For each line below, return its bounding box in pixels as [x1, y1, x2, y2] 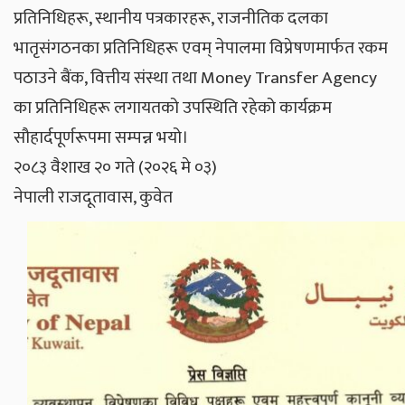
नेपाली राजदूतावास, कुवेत [14, 182, 173, 212]
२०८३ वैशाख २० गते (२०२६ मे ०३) [14, 152, 217, 182]
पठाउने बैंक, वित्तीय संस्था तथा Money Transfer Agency [14, 62, 377, 92]
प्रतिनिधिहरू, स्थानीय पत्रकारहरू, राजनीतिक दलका [14, 3, 328, 33]
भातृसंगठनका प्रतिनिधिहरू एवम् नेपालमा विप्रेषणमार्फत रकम [14, 33, 388, 62]
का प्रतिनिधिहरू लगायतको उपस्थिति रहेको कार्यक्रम [14, 92, 332, 122]
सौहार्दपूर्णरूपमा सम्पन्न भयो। [14, 122, 189, 152]
